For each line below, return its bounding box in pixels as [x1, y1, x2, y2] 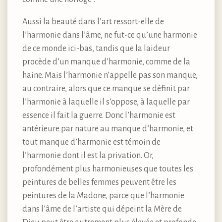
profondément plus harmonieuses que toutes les [22, 164, 193, 173]
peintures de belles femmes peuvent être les [22, 177, 176, 187]
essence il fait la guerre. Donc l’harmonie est [22, 111, 175, 120]
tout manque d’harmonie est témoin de [22, 137, 161, 147]
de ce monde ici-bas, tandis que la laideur [22, 44, 170, 53]
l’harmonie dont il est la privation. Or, [22, 151, 154, 160]
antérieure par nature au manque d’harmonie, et [22, 124, 193, 133]
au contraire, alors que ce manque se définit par [22, 84, 190, 93]
